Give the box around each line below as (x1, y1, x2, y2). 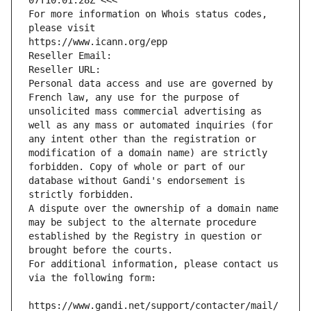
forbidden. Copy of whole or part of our (28, 161, 245, 173)
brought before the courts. (28, 244, 173, 256)
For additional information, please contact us (28, 258, 278, 270)
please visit (28, 22, 95, 34)
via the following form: (28, 272, 156, 284)
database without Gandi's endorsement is (28, 175, 245, 187)
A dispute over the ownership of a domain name (28, 203, 278, 215)
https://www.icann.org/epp (28, 36, 167, 48)
